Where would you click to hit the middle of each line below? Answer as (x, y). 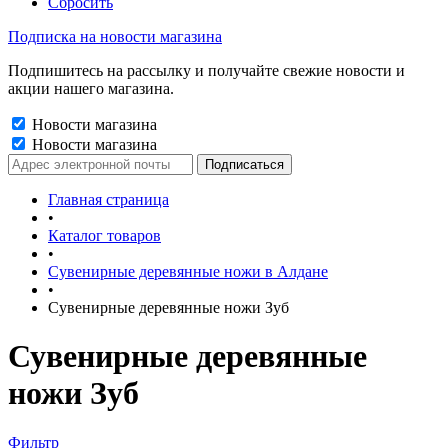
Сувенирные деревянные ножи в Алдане (188, 271)
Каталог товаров (104, 235)
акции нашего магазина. (91, 88)
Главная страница (108, 199)
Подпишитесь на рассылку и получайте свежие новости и (206, 70)
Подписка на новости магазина (115, 36)
